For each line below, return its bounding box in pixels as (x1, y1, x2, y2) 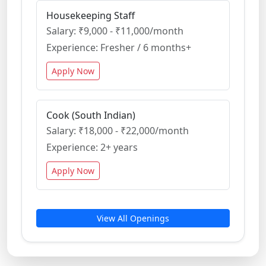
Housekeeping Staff (46, 9, 135, 22)
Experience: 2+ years (46, 141, 138, 154)
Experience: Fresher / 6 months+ (46, 41, 191, 54)
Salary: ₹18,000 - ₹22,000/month (46, 124, 189, 137)
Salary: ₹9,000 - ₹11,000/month (46, 24, 183, 37)
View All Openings (97, 213, 169, 224)
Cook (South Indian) (46, 109, 135, 122)
